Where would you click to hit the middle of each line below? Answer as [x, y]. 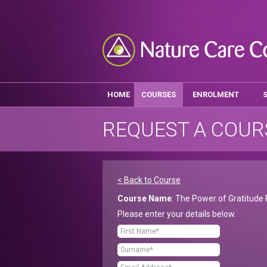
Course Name [145, 198]
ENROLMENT [216, 94]
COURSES [159, 94]
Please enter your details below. [177, 214]
